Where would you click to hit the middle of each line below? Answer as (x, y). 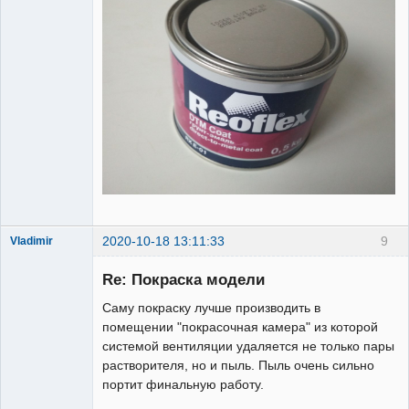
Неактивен (53, 337)
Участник (34, 316)
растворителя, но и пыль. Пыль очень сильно (238, 365)
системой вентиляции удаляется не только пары (248, 346)
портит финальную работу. (183, 384)
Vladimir (31, 241)
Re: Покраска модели (184, 279)
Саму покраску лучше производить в (211, 307)
